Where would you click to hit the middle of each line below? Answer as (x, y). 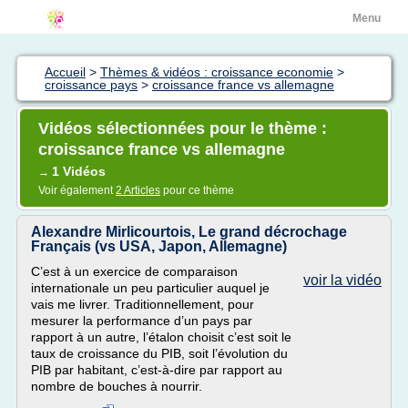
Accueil (65, 72)
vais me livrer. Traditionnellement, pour (143, 304)
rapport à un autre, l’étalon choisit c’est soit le (161, 337)
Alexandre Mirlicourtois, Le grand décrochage (189, 232)
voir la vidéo (342, 280)
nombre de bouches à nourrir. (117, 386)
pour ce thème (197, 190)
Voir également (77, 190)
